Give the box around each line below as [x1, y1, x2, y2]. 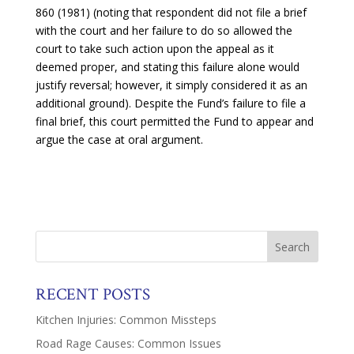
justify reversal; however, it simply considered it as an [35, 77, 307, 92]
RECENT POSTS [35, 283, 150, 305]
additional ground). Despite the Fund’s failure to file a [35, 95, 306, 111]
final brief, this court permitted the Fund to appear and [35, 113, 314, 129]
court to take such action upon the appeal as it [35, 40, 274, 56]
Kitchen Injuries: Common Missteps [35, 311, 217, 327]
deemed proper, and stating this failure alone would [35, 58, 299, 74]
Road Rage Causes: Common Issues [35, 335, 221, 351]
